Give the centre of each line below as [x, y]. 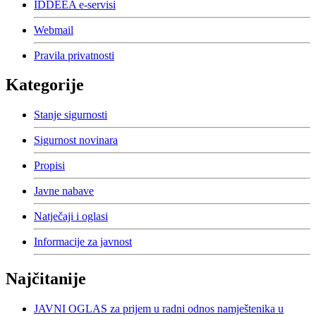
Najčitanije [46, 279]
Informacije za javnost [83, 242]
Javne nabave [64, 191]
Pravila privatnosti [74, 55]
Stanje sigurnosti [71, 115]
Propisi [49, 166]
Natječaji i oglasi [71, 217]
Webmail [54, 30]
